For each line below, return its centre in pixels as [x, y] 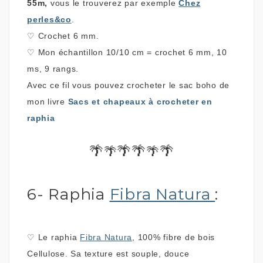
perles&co [49, 19]
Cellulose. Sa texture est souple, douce [108, 253]
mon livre [48, 101]
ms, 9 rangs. [53, 68]
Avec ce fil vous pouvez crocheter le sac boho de [128, 85]
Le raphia [59, 237]
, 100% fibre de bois [173, 237]
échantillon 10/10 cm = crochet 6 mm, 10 [143, 52]
